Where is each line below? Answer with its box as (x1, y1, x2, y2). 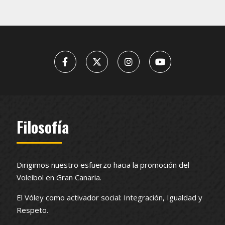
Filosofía (17, 115, 69, 138)
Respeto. (17, 204, 48, 215)
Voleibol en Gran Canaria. (17, 172, 101, 182)
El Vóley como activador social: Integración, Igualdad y (17, 192, 202, 202)
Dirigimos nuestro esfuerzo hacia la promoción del (17, 159, 189, 170)
